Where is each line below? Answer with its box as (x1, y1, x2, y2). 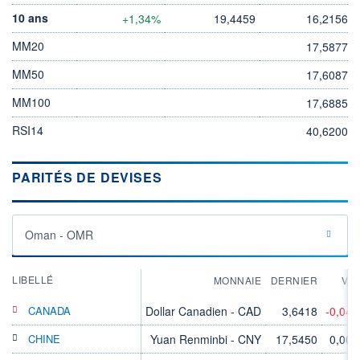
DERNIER (270, 272, 317, 287)
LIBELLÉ (12, 272, 54, 286)
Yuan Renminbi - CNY (150, 330, 261, 347)
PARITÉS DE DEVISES (12, 167, 162, 186)
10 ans (12, 9, 48, 26)
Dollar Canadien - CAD (145, 302, 261, 319)
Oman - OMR (25, 226, 93, 243)
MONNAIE (213, 272, 261, 287)
